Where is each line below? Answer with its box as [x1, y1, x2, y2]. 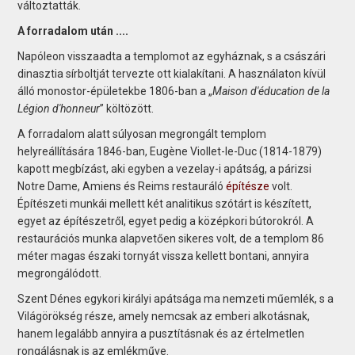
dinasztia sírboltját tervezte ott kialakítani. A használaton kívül [17, 67, 326, 80]
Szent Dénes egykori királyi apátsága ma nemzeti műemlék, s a [17, 292, 334, 305]
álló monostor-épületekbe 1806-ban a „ [17, 84, 213, 97]
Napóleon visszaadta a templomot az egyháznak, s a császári [17, 49, 326, 63]
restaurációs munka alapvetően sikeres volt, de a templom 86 [17, 231, 325, 245]
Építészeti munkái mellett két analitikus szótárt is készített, [17, 197, 312, 210]
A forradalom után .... [17, 24, 129, 37]
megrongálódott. [17, 266, 102, 280]
